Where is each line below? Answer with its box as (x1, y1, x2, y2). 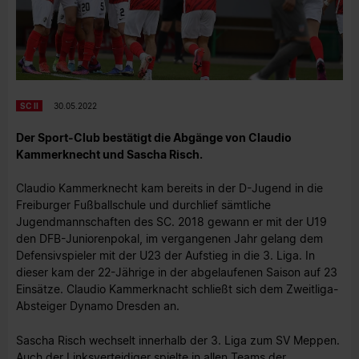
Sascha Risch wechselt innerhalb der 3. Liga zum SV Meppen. (16, 333, 340, 347)
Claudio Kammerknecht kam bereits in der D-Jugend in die (16, 181, 323, 196)
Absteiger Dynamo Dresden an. (16, 299, 179, 313)
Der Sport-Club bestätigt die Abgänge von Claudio (16, 130, 292, 144)
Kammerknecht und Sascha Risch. (16, 147, 203, 161)
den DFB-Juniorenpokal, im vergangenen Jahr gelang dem (16, 232, 323, 246)
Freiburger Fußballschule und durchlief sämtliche (16, 198, 271, 212)
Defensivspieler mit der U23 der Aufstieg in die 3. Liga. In (16, 248, 315, 263)
